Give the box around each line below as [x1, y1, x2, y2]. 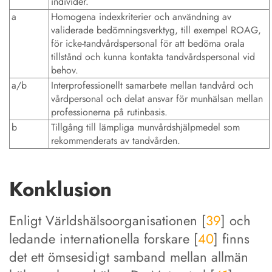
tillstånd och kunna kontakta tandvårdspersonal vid [51, 50, 255, 64]
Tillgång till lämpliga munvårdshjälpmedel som [51, 120, 240, 135]
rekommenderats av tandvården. [51, 134, 180, 148]
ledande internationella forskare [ [9, 228, 198, 248]
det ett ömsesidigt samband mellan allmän [9, 246, 248, 267]
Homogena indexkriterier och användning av [51, 10, 231, 24]
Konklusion [9, 175, 112, 204]
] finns [214, 228, 250, 248]
